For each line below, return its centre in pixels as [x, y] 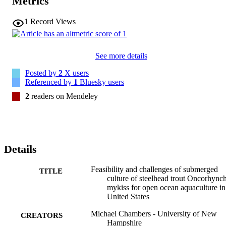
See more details [121, 55]
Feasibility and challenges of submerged [154, 169]
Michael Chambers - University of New [154, 214]
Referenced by [49, 82]
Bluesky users [101, 82]
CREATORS [42, 216]
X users [76, 73]
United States [128, 197]
